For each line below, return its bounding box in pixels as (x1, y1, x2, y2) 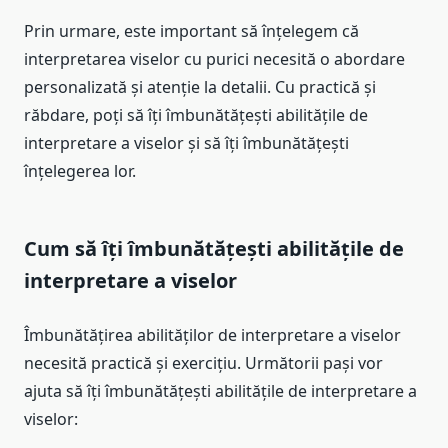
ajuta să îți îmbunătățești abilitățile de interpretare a (24, 380, 417, 403)
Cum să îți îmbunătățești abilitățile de (24, 235, 404, 263)
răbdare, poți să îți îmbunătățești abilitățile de (24, 104, 368, 127)
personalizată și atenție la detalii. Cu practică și (24, 76, 376, 99)
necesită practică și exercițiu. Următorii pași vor (24, 352, 383, 375)
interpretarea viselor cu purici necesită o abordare (24, 48, 405, 71)
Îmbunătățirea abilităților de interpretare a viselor (24, 324, 401, 347)
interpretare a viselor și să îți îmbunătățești (24, 132, 349, 155)
